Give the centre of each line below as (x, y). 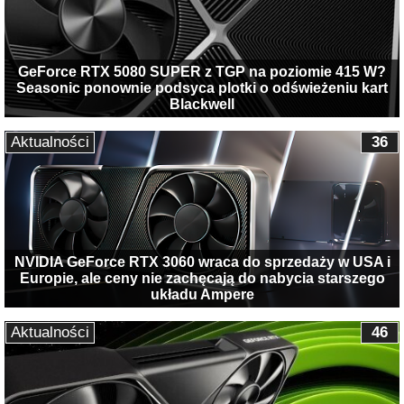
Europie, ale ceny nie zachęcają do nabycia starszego (202, 278)
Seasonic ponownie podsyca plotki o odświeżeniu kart (202, 88)
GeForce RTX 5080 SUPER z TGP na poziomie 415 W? (202, 72)
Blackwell (202, 105)
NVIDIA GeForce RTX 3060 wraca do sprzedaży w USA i (202, 262)
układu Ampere (202, 294)
